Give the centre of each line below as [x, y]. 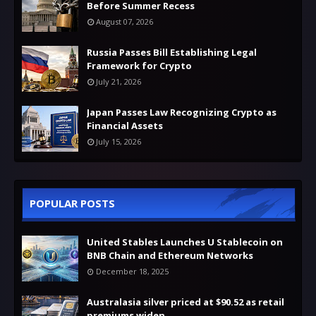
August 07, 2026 [124, 21]
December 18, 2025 [132, 271]
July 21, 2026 [119, 81]
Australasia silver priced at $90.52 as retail [186, 302]
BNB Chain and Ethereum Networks [170, 255]
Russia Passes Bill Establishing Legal [172, 52]
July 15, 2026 [119, 141]
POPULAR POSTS [72, 203]
